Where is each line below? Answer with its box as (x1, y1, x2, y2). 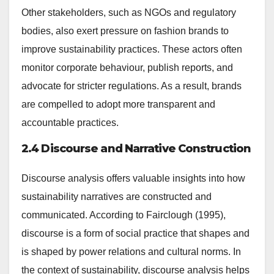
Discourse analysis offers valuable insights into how (21, 172, 245, 183)
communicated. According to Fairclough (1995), (21, 209, 226, 220)
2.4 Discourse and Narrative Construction (21, 141, 251, 155)
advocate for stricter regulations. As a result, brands (21, 80, 242, 91)
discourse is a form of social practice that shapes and (21, 228, 250, 239)
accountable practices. (21, 117, 119, 128)
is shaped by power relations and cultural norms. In (21, 246, 241, 257)
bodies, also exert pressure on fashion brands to (21, 25, 229, 36)
